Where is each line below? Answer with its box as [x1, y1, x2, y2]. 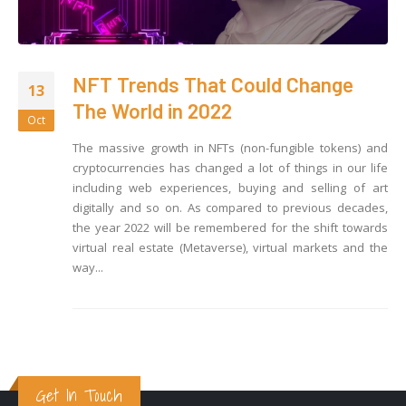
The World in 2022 [72, 98, 232, 124]
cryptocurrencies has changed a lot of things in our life [72, 159, 388, 177]
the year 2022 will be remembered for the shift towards [72, 219, 388, 237]
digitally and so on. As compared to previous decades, [72, 199, 388, 217]
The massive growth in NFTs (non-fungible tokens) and [72, 140, 388, 157]
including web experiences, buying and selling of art [72, 179, 388, 197]
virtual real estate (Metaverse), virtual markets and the [72, 239, 388, 256]
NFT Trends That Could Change [72, 72, 353, 98]
